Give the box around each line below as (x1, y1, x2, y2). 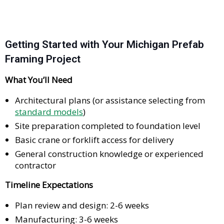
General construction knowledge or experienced (15, 148, 203, 160)
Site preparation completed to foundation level (15, 120, 200, 132)
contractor (15, 159, 56, 171)
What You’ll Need (5, 74, 72, 86)
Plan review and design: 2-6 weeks (15, 199, 149, 211)
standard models (15, 106, 83, 118)
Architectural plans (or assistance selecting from (15, 94, 205, 106)
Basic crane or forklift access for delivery (15, 134, 174, 146)
